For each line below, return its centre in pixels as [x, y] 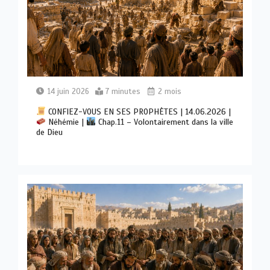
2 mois [169, 91]
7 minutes [123, 91]
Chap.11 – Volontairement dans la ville [165, 122]
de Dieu [50, 132]
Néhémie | [66, 122]
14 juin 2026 [69, 91]
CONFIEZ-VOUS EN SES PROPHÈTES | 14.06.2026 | [139, 111]
